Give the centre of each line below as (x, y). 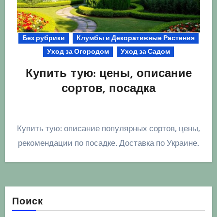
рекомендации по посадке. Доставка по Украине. (108, 143)
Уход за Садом (145, 52)
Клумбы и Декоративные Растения (136, 38)
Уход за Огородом (78, 52)
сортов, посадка (108, 89)
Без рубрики (44, 38)
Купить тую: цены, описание (108, 74)
